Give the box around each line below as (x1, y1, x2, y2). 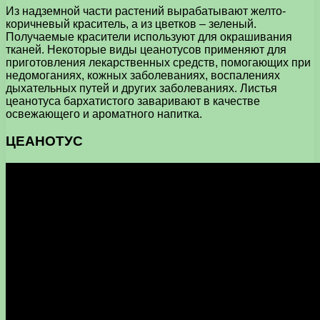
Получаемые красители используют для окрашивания (6, 30, 292, 43)
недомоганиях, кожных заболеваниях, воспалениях (6, 69, 280, 81)
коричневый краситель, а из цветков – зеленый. (6, 17, 256, 30)
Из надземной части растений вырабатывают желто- (6, 4, 286, 17)
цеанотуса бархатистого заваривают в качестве (6, 94, 260, 107)
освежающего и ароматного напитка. (6, 107, 202, 120)
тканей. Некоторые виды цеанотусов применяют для (6, 43, 286, 56)
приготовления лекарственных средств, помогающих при (6, 56, 311, 69)
